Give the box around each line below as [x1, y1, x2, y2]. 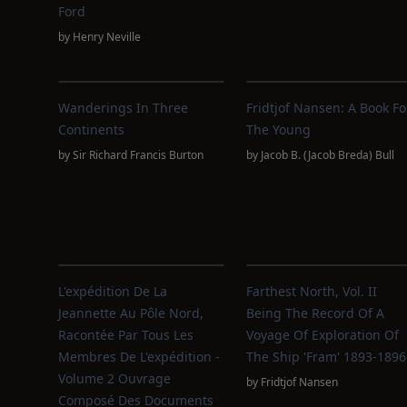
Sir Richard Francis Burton [73, 147, 203, 163]
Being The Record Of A [245, 304, 384, 322]
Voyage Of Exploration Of [245, 326, 399, 343]
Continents [58, 121, 124, 138]
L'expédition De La [58, 283, 167, 300]
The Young [245, 121, 311, 138]
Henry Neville [73, 29, 141, 45]
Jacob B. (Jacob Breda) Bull [260, 147, 394, 163]
